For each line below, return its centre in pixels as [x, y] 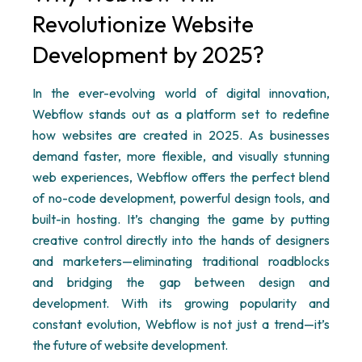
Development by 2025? [148, 55]
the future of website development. [130, 345]
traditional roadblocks [261, 261]
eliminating [162, 261]
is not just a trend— [255, 324]
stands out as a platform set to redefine [206, 114]
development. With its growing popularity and [181, 303]
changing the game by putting [237, 219]
